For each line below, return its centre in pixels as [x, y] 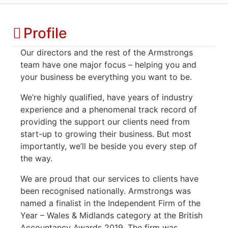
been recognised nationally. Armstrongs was [106, 191]
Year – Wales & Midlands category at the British [111, 215]
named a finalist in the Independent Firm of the [110, 203]
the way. [36, 158]
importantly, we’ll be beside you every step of [109, 146]
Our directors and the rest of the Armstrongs [107, 52]
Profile [45, 33]
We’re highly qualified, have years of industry [107, 97]
